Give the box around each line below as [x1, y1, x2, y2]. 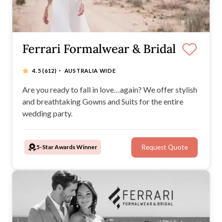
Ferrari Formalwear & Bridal [22, 41, 176, 57]
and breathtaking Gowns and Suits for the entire [22, 97, 183, 107]
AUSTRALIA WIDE [64, 67, 116, 74]
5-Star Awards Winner [36, 143, 97, 151]
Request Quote [141, 143, 188, 152]
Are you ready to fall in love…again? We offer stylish [22, 85, 197, 95]
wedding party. [22, 109, 72, 118]
